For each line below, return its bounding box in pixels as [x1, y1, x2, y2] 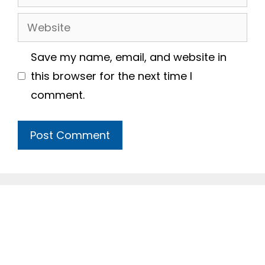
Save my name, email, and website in [31, 49, 227, 64]
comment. [31, 87, 85, 102]
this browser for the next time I [31, 68, 192, 83]
